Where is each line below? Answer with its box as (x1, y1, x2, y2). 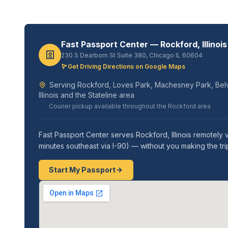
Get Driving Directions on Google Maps (68, 63, 185, 70)
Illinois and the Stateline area (39, 91, 134, 99)
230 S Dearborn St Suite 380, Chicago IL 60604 (61, 51, 203, 59)
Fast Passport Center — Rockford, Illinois (61, 39, 227, 49)
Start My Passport (49, 165, 116, 174)
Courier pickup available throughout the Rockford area (49, 102, 211, 110)
